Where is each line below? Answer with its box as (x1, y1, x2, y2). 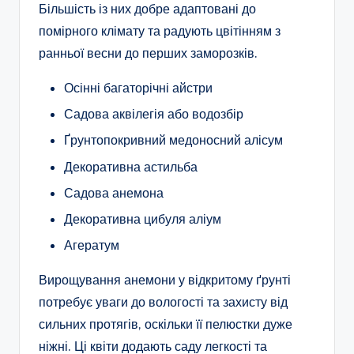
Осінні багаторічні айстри (64, 80, 213, 96)
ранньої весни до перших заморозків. (39, 45, 258, 62)
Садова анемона (64, 184, 164, 201)
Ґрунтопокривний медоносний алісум (64, 132, 283, 149)
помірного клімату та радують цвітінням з (39, 23, 281, 40)
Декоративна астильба (64, 158, 198, 175)
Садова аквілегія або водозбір (64, 106, 243, 122)
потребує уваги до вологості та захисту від (39, 293, 288, 310)
